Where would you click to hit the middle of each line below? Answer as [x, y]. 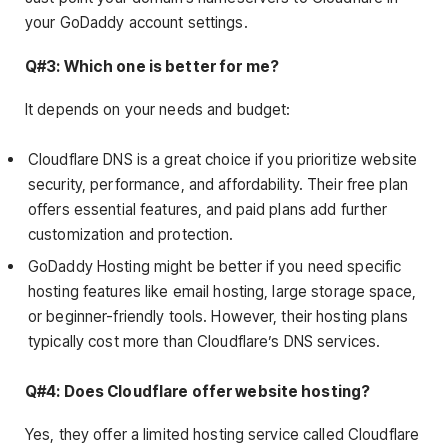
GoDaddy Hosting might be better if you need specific [215, 266]
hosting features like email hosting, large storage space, [222, 291]
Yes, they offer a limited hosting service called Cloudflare [222, 435]
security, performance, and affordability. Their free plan [218, 185]
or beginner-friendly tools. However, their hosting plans [218, 316]
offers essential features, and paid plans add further [208, 210]
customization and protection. [131, 235]
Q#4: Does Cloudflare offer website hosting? [198, 392]
